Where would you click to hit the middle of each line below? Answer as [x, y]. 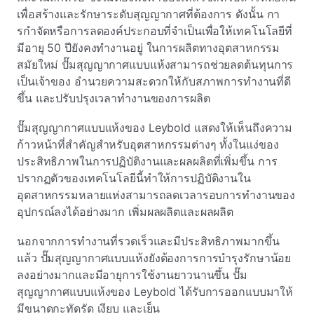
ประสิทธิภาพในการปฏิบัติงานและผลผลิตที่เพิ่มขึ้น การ [147, 161]
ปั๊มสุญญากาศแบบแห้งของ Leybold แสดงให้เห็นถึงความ [155, 128]
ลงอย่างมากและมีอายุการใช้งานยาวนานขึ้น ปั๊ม [132, 275]
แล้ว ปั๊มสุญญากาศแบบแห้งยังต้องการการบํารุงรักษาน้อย [154, 258]
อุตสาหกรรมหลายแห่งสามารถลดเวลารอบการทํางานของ [156, 195]
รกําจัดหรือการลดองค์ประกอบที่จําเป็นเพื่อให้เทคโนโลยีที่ [155, 31]
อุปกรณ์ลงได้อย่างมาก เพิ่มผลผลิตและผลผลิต [125, 212]
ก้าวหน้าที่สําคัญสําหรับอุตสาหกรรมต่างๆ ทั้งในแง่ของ [148, 144]
